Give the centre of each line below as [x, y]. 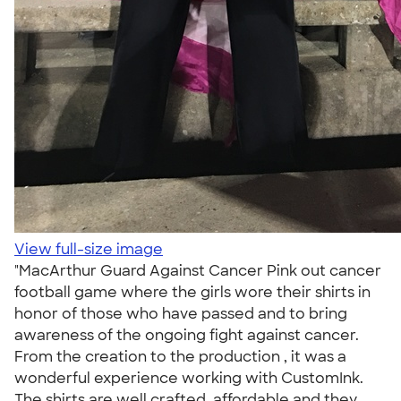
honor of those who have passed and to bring [181, 314]
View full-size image [89, 249]
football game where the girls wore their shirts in [192, 292]
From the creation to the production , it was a [180, 357]
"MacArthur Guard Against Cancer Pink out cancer [198, 271]
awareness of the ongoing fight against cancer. [187, 335]
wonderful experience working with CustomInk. [189, 378]
